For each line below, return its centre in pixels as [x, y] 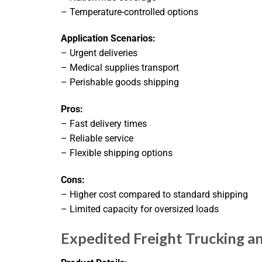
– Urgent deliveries [99, 53]
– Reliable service [97, 139]
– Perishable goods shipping [120, 82]
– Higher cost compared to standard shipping [155, 194]
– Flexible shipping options [117, 153]
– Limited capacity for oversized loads [140, 209]
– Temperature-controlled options [130, 12]
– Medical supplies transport [120, 68]
